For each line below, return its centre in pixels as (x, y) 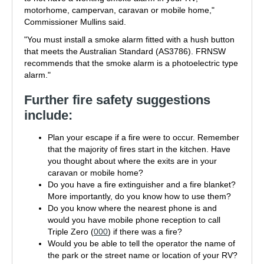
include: (48, 115)
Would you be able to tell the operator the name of (141, 244)
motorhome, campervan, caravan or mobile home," (119, 10)
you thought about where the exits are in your (132, 161)
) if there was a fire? (145, 232)
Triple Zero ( (71, 232)
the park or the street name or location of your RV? (143, 255)
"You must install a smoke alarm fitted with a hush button (129, 39)
